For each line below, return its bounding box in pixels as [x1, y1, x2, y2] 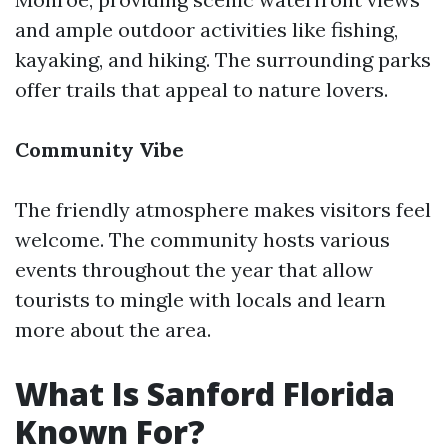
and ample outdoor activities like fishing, [15, 17, 398, 42]
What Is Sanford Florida [15, 372, 395, 415]
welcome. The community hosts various [15, 227, 390, 252]
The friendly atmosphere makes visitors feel [15, 197, 431, 222]
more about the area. [15, 317, 211, 342]
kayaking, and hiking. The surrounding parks [15, 47, 431, 72]
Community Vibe [15, 137, 184, 162]
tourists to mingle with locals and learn [15, 287, 386, 312]
